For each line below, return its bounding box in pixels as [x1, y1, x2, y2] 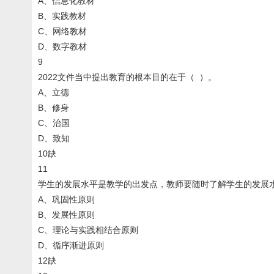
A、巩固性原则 [38, 194, 95, 204]
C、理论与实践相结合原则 [38, 225, 138, 235]
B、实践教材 [38, 11, 86, 21]
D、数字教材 [38, 42, 87, 51]
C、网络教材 [38, 26, 87, 36]
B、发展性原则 [38, 210, 95, 220]
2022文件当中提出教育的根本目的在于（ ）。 [38, 72, 217, 82]
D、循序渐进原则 [38, 240, 104, 250]
